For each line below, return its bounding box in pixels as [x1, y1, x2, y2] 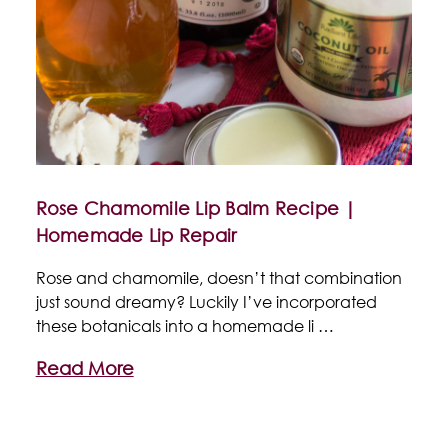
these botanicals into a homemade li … [35, 314, 334, 336]
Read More [35, 356, 134, 379]
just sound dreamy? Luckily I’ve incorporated [35, 290, 377, 312]
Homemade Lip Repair [35, 223, 237, 246]
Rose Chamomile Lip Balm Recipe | [35, 196, 357, 219]
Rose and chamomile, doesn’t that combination [35, 266, 402, 288]
